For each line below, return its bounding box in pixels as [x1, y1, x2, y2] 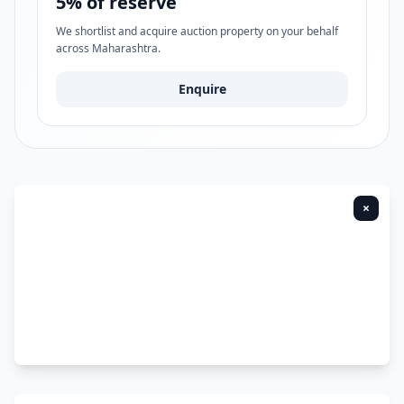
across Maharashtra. [56, 41, 161, 56]
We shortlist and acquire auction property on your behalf [56, 23, 338, 39]
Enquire [178, 80, 226, 97]
